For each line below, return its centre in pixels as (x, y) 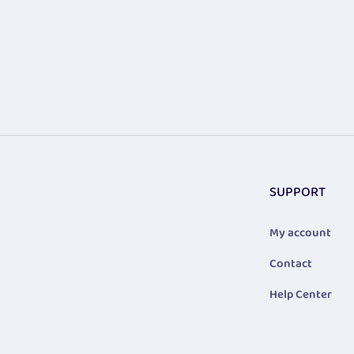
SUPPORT (297, 193)
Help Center (300, 295)
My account (300, 233)
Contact (290, 264)
